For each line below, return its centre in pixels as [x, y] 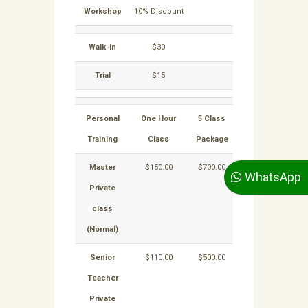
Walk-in [102, 47]
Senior [102, 258]
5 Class [212, 119]
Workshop [102, 12]
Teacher [102, 278]
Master [102, 168]
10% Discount [158, 12]
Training [102, 140]
